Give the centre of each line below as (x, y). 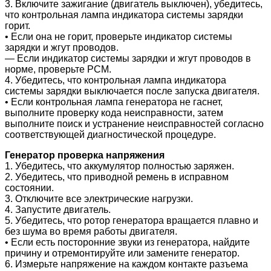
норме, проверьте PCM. (58, 69)
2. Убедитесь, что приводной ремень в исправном (117, 177)
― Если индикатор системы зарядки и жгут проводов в (128, 58)
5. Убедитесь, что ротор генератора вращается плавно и (132, 220)
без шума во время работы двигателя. (91, 231)
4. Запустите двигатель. (58, 209)
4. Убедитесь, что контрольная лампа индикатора (116, 80)
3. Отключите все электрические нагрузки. (99, 198)
